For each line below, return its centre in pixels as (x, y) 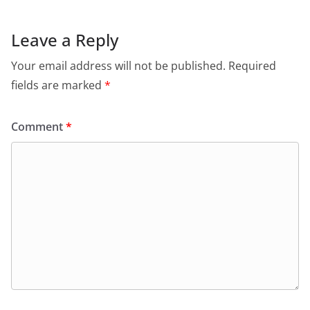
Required (252, 66)
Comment (38, 127)
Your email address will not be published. (118, 66)
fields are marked (58, 85)
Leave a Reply (65, 40)
